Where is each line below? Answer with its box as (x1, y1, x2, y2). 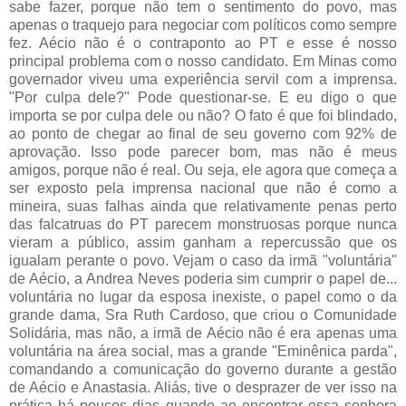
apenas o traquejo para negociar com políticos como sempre (9, 16, 397, 33)
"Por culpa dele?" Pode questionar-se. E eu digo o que (9, 89, 397, 105)
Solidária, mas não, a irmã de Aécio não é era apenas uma (9, 324, 397, 341)
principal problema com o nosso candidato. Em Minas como (9, 53, 397, 69)
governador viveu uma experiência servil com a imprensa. (9, 71, 397, 87)
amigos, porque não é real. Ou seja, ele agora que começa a (9, 161, 397, 178)
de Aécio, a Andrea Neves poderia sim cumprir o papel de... (9, 270, 397, 286)
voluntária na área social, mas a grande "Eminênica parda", (9, 343, 397, 359)
